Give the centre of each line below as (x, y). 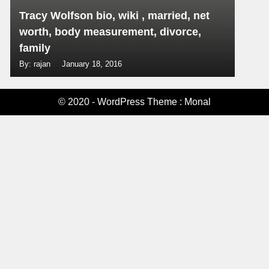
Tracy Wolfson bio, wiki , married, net (115, 16)
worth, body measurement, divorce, (110, 32)
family (35, 48)
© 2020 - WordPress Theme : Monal (134, 102)
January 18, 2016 (92, 64)
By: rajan (36, 64)
